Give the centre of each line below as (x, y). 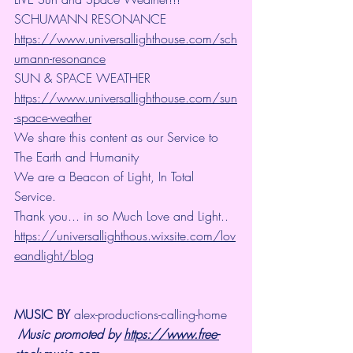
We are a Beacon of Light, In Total (106, 177)
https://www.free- (171, 334)
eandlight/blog (54, 256)
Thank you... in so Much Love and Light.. (123, 216)
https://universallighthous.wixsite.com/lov (125, 236)
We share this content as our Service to (118, 137)
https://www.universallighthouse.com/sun (126, 98)
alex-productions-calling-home (150, 315)
